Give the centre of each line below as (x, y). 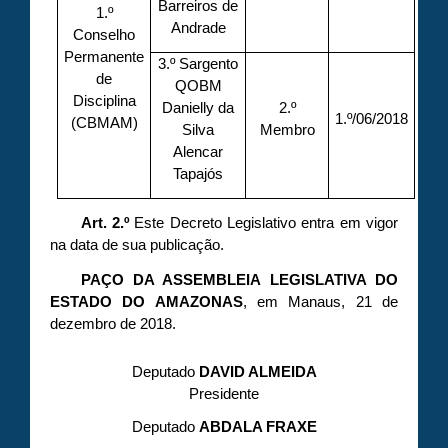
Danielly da (198, 107)
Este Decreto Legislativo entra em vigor (263, 222)
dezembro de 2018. (113, 323)
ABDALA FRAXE (257, 427)
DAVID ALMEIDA (257, 371)
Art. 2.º (105, 222)
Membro (287, 129)
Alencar (198, 151)
